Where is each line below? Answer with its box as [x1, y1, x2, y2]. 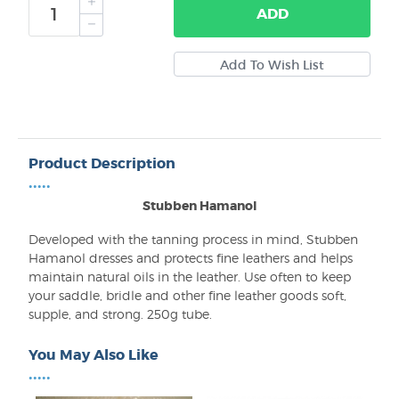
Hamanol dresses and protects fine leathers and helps [28, 250, 353, 265]
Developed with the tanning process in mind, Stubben [28, 232, 358, 247]
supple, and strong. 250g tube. [28, 306, 212, 322]
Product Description [28, 154, 175, 173]
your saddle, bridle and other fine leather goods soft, [28, 288, 346, 303]
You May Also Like [28, 346, 159, 364]
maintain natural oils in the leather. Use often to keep [28, 269, 351, 284]
